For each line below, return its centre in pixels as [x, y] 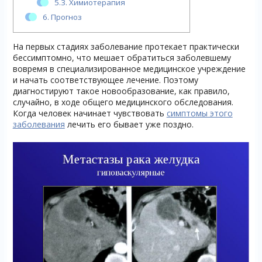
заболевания [39, 124]
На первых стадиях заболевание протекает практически [126, 46]
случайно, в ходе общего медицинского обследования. [123, 102]
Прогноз [65, 17]
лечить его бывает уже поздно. [129, 124]
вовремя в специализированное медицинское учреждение [129, 69]
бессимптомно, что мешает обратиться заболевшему [122, 58]
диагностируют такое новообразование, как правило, [121, 91]
